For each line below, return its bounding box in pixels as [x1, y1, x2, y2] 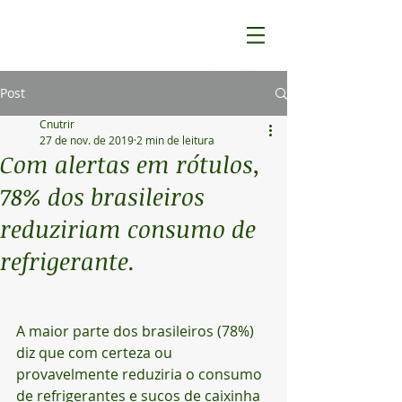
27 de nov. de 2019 [39, 133, 134, 147]
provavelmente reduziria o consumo [16, 364, 266, 384]
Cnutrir [39, 117, 74, 131]
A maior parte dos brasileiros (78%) [16, 321, 258, 341]
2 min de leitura [136, 133, 214, 147]
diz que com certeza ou [16, 343, 176, 363]
